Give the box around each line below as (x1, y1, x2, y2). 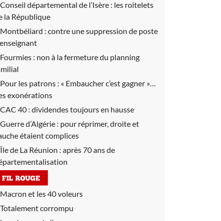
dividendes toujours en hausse (32, 105, 134, 114)
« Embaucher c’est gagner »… (61, 78, 156, 88)
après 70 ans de (63, 145, 115, 154)
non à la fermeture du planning (37, 52, 140, 62)
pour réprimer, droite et (60, 119, 139, 128)
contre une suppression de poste (48, 26, 158, 36)
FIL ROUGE (2, 175, 40, 183)
